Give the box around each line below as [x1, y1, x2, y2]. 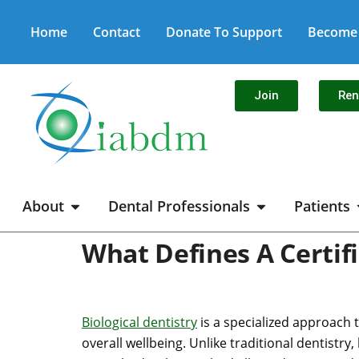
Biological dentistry [82, 313, 197, 332]
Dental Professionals [108, 196, 250, 216]
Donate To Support [166, 23, 282, 41]
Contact [93, 23, 140, 41]
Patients [294, 196, 350, 216]
